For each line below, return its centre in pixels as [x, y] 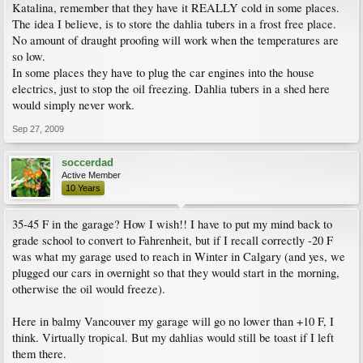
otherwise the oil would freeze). [89, 289]
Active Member [91, 175]
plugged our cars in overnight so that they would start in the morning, [176, 273]
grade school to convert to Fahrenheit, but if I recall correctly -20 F [173, 240]
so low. [29, 56]
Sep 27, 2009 [38, 129]
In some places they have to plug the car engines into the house [163, 73]
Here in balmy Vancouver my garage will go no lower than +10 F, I [173, 321]
